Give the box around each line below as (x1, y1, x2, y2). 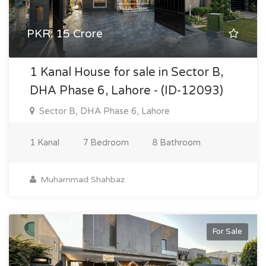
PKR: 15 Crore (27, 27, 103, 40)
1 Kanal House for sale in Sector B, (30, 65, 223, 80)
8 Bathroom (152, 137, 201, 148)
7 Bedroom (83, 137, 129, 148)
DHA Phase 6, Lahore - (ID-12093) (30, 84, 223, 98)
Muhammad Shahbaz (38, 175, 125, 185)
